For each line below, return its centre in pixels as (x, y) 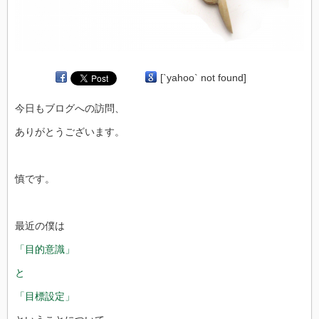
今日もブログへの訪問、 (70, 108)
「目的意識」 (45, 249)
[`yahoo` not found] (203, 77)
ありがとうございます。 (70, 131)
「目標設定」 (45, 296)
